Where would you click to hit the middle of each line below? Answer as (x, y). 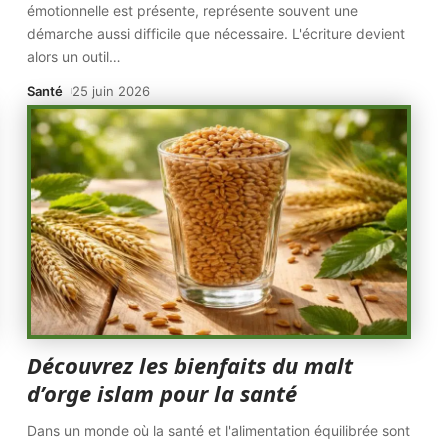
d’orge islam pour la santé (162, 393)
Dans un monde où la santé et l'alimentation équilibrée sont (219, 430)
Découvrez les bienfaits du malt (190, 365)
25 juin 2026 (111, 91)
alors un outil (68, 56)
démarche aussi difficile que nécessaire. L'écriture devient (216, 33)
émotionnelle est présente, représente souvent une (193, 10)
